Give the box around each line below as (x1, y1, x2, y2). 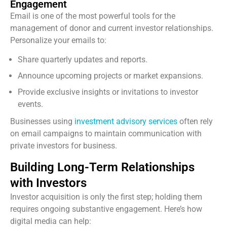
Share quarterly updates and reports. (18, 55, 147, 65)
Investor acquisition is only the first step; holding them (10, 192, 202, 202)
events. (18, 99, 43, 109)
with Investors (10, 175, 87, 190)
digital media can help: (10, 216, 91, 226)
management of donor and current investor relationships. (10, 23, 213, 33)
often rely (177, 117, 213, 127)
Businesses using (10, 117, 74, 127)
